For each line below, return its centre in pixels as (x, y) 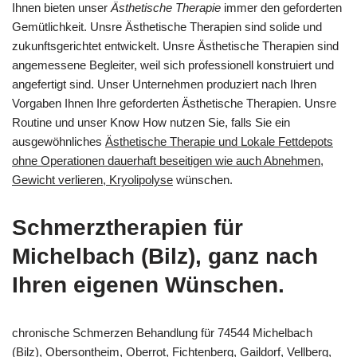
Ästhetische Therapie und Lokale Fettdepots (219, 141)
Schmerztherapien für (127, 228)
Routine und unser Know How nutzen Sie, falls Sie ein (151, 122)
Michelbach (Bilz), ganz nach (165, 256)
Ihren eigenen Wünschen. (148, 285)
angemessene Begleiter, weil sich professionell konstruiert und (173, 65)
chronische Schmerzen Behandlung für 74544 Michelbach (162, 333)
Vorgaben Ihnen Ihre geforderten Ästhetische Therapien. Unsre (174, 103)
